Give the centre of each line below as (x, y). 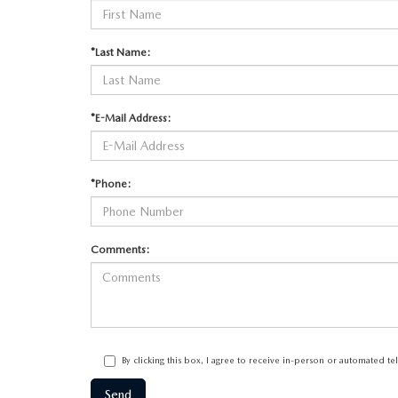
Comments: (120, 250)
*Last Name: (120, 52)
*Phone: (111, 184)
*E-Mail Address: (131, 118)
